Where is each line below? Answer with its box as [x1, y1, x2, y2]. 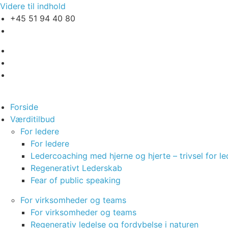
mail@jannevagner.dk [10, 26, 81, 35]
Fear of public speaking [31, 175, 121, 185]
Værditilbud [10, 114, 55, 124]
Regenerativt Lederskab [31, 163, 122, 173]
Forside [10, 102, 38, 112]
